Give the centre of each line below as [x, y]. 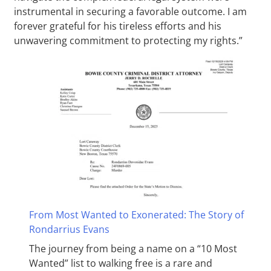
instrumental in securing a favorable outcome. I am [131, 11]
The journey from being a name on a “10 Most [133, 248]
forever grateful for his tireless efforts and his [118, 26]
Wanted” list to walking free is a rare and [121, 263]
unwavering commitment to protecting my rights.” [129, 40]
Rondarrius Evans [69, 229]
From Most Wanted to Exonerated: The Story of [136, 214]
